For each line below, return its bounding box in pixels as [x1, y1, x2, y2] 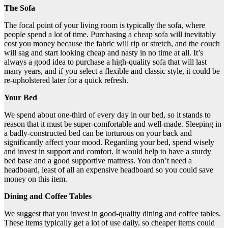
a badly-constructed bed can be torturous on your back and [4, 129, 192, 138]
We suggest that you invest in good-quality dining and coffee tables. [4, 209, 221, 218]
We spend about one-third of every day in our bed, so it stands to [4, 110, 211, 120]
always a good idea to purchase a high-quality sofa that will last [4, 58, 207, 67]
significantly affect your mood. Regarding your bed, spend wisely [4, 138, 214, 147]
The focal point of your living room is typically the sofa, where [4, 21, 205, 30]
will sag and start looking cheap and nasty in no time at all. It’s [4, 48, 203, 58]
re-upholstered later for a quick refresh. [4, 76, 128, 85]
